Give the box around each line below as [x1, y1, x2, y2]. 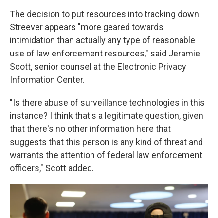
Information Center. [10, 74, 85, 85]
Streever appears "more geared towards [10, 21, 163, 32]
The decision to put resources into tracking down [10, 8, 199, 19]
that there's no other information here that [10, 123, 171, 134]
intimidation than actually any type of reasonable [10, 35, 195, 45]
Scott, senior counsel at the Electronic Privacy [10, 61, 186, 72]
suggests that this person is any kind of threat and [10, 136, 203, 147]
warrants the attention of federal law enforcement [10, 149, 202, 160]
